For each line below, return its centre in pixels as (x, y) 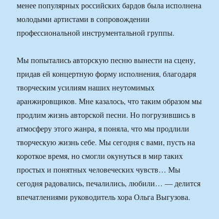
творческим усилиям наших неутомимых (86, 88)
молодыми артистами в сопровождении (83, 19)
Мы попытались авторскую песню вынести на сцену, (106, 60)
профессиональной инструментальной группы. (96, 33)
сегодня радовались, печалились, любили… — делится (109, 183)
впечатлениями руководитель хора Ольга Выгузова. (104, 197)
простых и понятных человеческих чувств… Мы (99, 170)
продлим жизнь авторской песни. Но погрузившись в (106, 115)
